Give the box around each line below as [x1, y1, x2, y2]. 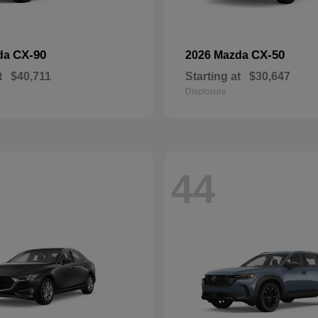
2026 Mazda [185, 49, 251, 61]
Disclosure [185, 87, 226, 97]
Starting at [185, 70, 241, 82]
